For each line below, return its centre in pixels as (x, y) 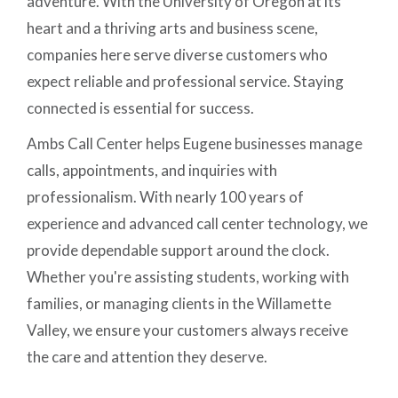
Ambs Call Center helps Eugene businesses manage (195, 144)
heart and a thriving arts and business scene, (173, 28)
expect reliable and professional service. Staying (186, 82)
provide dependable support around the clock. (179, 251)
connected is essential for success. (141, 108)
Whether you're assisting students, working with (188, 277)
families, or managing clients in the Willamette (179, 304)
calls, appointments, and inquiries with (152, 171)
